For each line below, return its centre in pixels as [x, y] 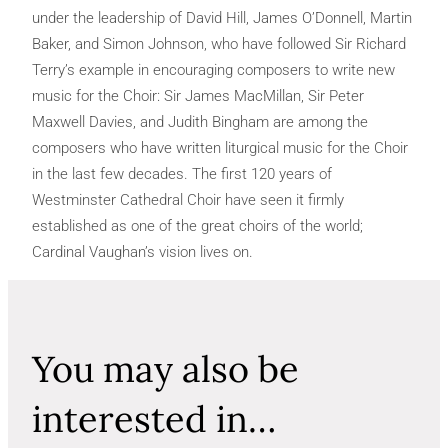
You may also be [165, 369]
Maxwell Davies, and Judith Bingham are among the [200, 122]
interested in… [154, 419]
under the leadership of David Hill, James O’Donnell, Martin [222, 18]
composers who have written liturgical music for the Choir [220, 148]
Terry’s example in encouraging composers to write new [213, 70]
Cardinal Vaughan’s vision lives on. [142, 252]
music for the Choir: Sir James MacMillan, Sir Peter [198, 96]
